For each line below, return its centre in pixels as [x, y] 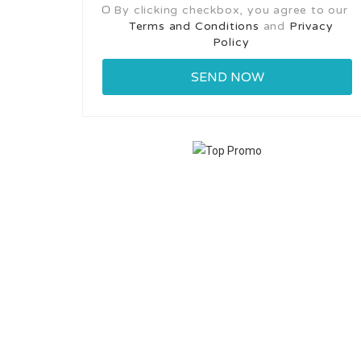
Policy [231, 42]
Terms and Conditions [194, 26]
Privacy [311, 26]
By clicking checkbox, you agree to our [231, 10]
